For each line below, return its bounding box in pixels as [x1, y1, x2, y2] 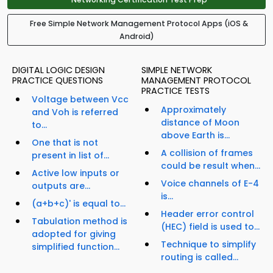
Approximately [161, 104, 226, 116]
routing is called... [161, 251, 238, 264]
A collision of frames [161, 147, 253, 160]
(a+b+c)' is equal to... [32, 197, 126, 210]
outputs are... [32, 180, 90, 193]
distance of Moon [161, 116, 239, 129]
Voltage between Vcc [32, 93, 129, 106]
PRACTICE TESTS [141, 85, 210, 97]
